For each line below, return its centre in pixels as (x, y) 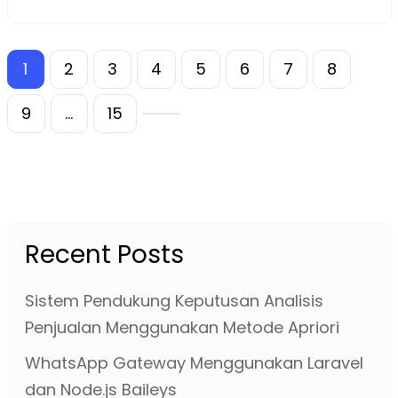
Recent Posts (104, 254)
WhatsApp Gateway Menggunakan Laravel (194, 362)
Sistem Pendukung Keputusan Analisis (174, 300)
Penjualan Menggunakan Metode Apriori (182, 327)
